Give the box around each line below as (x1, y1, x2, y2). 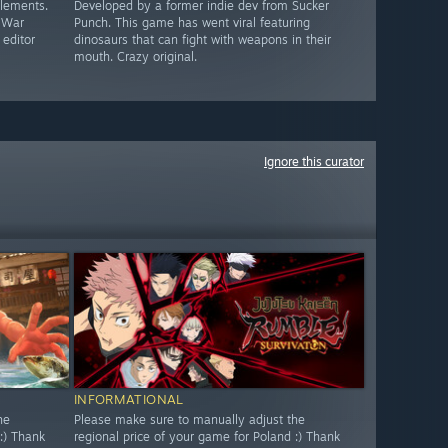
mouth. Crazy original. (73, 49, 197, 65)
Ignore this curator (264, 154, 364, 169)
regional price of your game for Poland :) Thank (73, 429, 340, 445)
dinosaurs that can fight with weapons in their (73, 32, 331, 48)
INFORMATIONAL (73, 391, 184, 408)
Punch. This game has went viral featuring (73, 15, 310, 31)
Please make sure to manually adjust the (73, 412, 305, 428)
